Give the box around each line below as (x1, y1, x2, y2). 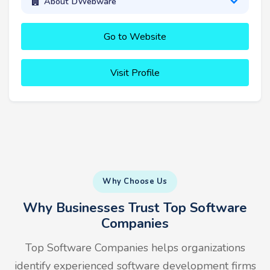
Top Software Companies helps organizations (25, 240, 245, 255)
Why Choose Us (102, 175, 168, 187)
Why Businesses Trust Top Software (23, 198, 247, 217)
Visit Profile (110, 66, 160, 80)
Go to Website (104, 30, 166, 43)
